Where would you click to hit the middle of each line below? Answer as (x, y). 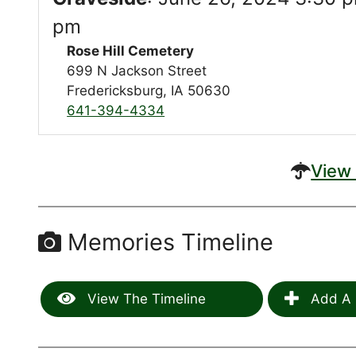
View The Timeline (145, 298)
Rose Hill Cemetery (131, 51)
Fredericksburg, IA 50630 (149, 91)
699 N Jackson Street (137, 71)
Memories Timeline (168, 242)
